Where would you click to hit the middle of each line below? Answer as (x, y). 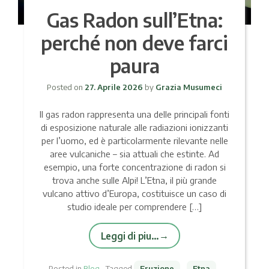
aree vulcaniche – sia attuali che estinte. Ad (134, 153)
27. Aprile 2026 (114, 87)
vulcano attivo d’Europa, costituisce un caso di (134, 193)
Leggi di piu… (130, 235)
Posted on (66, 87)
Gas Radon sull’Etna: (134, 20)
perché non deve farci (134, 42)
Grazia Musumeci (188, 87)
